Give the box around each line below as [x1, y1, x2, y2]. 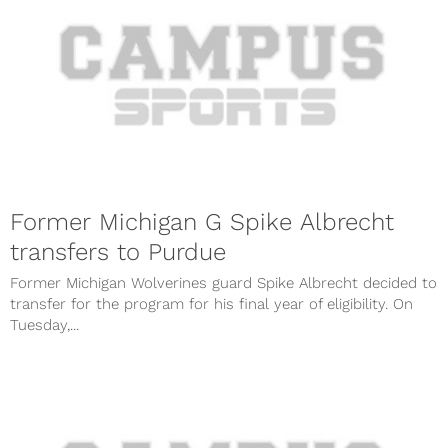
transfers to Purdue [10, 238, 226, 267]
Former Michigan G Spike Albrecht [10, 208, 394, 237]
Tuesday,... [10, 316, 79, 335]
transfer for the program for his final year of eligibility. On [10, 295, 413, 314]
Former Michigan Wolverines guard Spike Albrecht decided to [10, 274, 437, 293]
